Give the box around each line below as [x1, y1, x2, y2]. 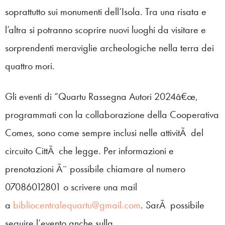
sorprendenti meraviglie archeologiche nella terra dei [5, 41, 214, 54]
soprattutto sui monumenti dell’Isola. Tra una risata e [5, 5, 206, 18]
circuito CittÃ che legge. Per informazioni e [5, 144, 174, 157]
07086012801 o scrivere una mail [5, 180, 137, 193]
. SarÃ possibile [141, 198, 204, 211]
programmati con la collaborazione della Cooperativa [5, 107, 219, 121]
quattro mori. [5, 59, 55, 72]
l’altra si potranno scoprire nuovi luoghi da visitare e [5, 23, 206, 36]
